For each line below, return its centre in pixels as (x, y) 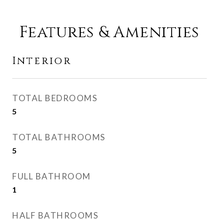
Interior (42, 61)
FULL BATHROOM (52, 176)
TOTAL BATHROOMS (59, 137)
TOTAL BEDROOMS (55, 98)
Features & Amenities (109, 33)
